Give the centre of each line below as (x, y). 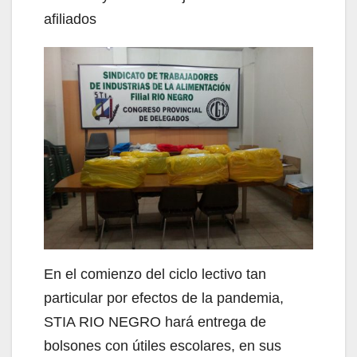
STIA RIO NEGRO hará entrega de (155, 322)
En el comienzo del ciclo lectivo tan (155, 274)
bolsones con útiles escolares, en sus (163, 345)
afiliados (70, 19)
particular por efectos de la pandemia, (164, 298)
